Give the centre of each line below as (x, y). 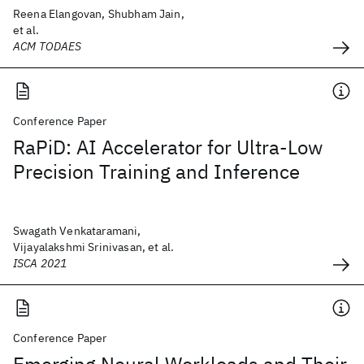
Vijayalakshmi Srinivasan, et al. (94, 247)
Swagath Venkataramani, (77, 231)
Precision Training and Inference (156, 171)
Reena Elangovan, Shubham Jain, (99, 14)
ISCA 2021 (40, 263)
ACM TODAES (48, 46)
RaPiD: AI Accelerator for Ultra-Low (168, 147)
